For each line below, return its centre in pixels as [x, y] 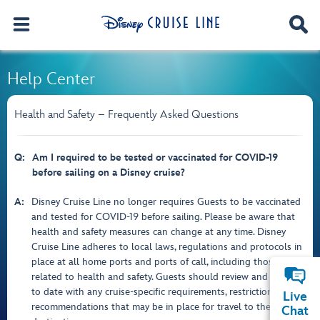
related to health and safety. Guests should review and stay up [167, 277]
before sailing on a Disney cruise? [109, 172]
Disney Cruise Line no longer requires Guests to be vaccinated [166, 202]
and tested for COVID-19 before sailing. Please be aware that [163, 217]
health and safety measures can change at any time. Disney [159, 232]
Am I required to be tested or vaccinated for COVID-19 [155, 157]
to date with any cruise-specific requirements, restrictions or [160, 292]
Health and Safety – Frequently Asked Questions [126, 115]
